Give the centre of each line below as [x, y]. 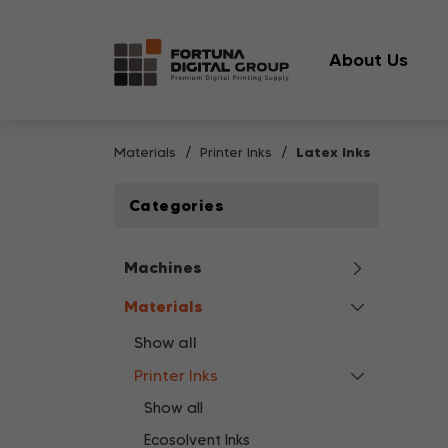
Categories [176, 205]
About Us [368, 60]
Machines [163, 267]
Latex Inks [333, 152]
